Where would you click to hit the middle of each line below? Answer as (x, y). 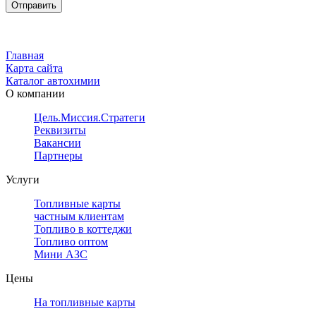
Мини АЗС (61, 255)
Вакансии (57, 143)
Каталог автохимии (53, 81)
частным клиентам (79, 217)
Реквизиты (60, 130)
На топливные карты (85, 303)
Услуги (23, 180)
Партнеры (58, 156)
